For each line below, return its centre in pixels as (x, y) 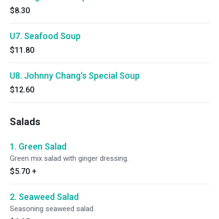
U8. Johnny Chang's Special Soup (75, 76)
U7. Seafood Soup (45, 36)
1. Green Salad (38, 146)
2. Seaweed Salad (44, 197)
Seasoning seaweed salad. (52, 209)
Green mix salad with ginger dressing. (69, 158)
